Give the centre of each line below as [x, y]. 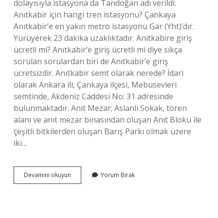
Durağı [80, 209]
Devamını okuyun [47, 175]
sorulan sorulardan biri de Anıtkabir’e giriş [91, 61]
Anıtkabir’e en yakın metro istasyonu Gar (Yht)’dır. [104, 26]
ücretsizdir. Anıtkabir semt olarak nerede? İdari [99, 73]
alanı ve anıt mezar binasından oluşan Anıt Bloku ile [108, 120]
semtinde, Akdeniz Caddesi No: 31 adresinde [93, 96]
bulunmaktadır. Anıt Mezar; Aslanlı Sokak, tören [100, 108]
